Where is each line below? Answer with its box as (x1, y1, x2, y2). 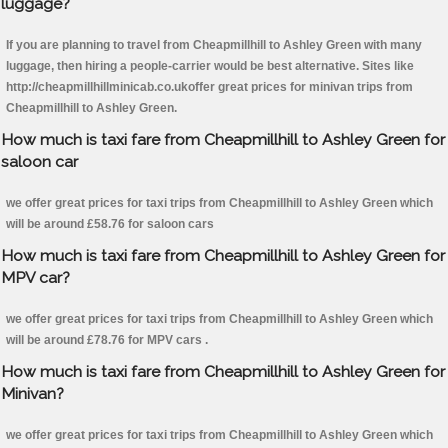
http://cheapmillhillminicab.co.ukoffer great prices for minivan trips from (6, 80, 413, 95)
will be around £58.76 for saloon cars (6, 217, 214, 232)
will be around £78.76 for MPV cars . (6, 333, 208, 348)
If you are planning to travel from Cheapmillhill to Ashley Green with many (6, 38, 422, 53)
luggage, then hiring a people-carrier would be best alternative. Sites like (6, 59, 414, 74)
